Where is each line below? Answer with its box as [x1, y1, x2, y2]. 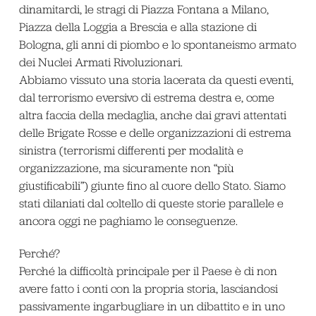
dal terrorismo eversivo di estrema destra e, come [18, 90, 274, 105]
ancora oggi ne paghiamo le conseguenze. [18, 214, 238, 229]
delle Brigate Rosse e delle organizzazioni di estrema [18, 126, 291, 140]
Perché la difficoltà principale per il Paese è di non [18, 263, 277, 278]
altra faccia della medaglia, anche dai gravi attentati [18, 108, 286, 123]
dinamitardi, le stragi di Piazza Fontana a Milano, [18, 2, 269, 17]
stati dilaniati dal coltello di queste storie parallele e [18, 196, 284, 211]
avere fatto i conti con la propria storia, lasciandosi [18, 281, 278, 296]
